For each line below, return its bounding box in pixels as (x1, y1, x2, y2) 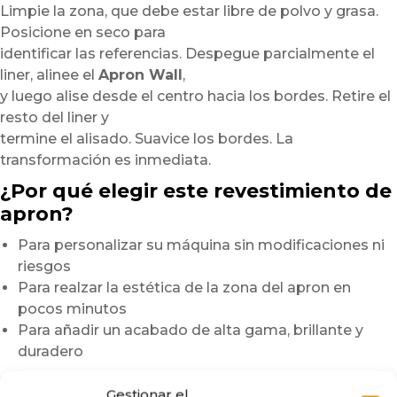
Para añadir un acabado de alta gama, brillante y (18, 321, 363, 339)
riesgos (18, 257, 71, 275)
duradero (18, 342, 83, 360)
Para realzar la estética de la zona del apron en (18, 278, 351, 296)
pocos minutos (18, 300, 127, 317)
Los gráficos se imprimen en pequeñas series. (39, 372, 370, 390)
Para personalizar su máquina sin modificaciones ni (18, 236, 385, 253)
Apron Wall (98, 66, 183, 83)
